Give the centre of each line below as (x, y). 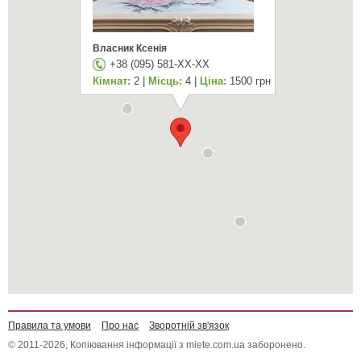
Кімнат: (112, 81)
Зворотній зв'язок (189, 326)
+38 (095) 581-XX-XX (160, 64)
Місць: (166, 81)
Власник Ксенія (130, 48)
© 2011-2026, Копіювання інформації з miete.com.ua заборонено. (157, 345)
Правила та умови (50, 326)
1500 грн (249, 81)
